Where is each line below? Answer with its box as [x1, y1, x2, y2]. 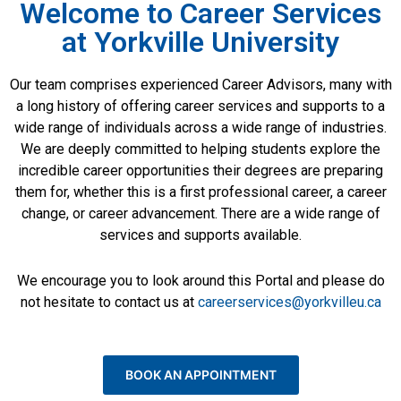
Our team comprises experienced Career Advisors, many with [9, 76, 392, 93]
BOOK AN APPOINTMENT [124, 367, 277, 383]
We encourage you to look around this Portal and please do [16, 272, 385, 290]
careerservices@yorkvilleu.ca [197, 294, 381, 311]
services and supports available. [99, 226, 302, 243]
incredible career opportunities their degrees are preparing [18, 162, 383, 179]
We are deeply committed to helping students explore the [21, 141, 380, 158]
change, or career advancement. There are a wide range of [21, 205, 380, 222]
